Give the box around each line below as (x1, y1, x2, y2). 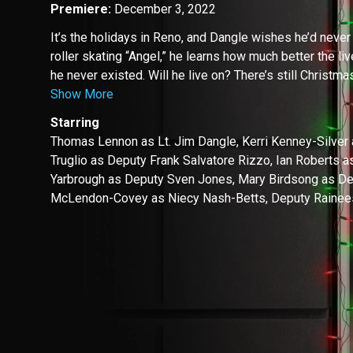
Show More (50, 87, 113, 102)
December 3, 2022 (114, 2, 216, 17)
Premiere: (50, 2, 114, 17)
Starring (50, 115, 99, 131)
